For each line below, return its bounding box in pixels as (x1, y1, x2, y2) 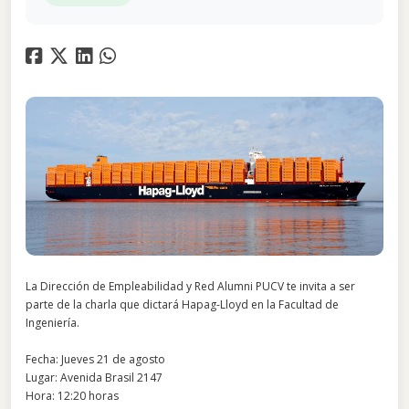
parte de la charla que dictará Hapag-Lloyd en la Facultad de (26, 297, 339, 313)
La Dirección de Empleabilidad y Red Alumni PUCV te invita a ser (26, 278, 355, 295)
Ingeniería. (26, 315, 79, 331)
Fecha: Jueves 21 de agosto (26, 351, 165, 368)
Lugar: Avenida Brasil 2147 (26, 370, 163, 386)
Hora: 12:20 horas (26, 388, 119, 404)
